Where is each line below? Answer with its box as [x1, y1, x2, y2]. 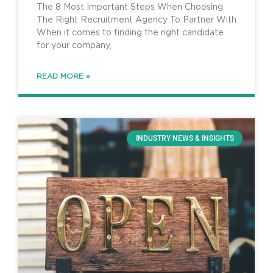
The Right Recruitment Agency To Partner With [37, 16, 236, 25]
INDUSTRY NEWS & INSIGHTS [135, 134, 234, 143]
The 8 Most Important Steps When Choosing [37, 3, 223, 12]
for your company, [37, 41, 112, 51]
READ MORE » [37, 73, 90, 80]
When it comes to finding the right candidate [37, 29, 224, 38]
